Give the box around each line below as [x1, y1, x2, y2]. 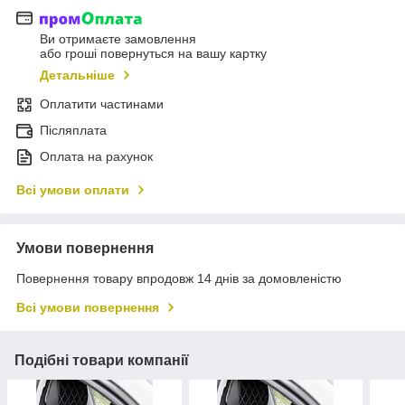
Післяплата [40, 123, 107, 138]
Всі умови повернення [16, 300, 159, 316]
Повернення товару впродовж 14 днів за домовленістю [16, 271, 342, 287]
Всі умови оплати [16, 183, 129, 198]
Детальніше [40, 68, 115, 83]
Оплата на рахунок [40, 149, 153, 165]
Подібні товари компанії [14, 353, 189, 369]
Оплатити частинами [40, 97, 164, 112]
